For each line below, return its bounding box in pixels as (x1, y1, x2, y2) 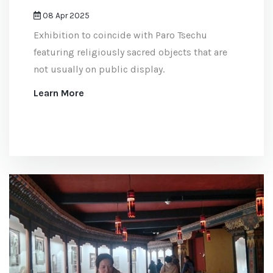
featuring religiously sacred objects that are (34, 46, 227, 58)
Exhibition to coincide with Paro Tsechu (34, 29, 207, 41)
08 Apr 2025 (41, 11, 90, 21)
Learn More (34, 87, 84, 99)
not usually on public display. (34, 63, 165, 76)
